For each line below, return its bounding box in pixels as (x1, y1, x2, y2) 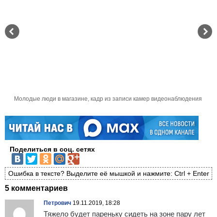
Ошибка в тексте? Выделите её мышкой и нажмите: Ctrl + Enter (8, 169, 209, 177)
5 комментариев (5, 184, 68, 193)
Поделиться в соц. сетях (10, 145, 95, 153)
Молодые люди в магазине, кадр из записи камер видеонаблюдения (14, 95, 203, 102)
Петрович (44, 200, 71, 207)
